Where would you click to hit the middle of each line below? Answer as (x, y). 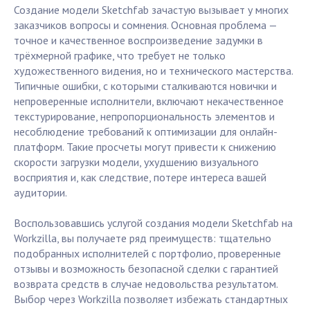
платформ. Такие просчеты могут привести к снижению (145, 147)
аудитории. (40, 193)
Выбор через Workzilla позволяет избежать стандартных (151, 299)
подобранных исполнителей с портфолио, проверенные (147, 254)
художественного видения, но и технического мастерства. (153, 71)
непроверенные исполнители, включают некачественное (149, 101)
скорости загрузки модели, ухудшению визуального (136, 162)
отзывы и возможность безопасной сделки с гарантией (146, 269)
